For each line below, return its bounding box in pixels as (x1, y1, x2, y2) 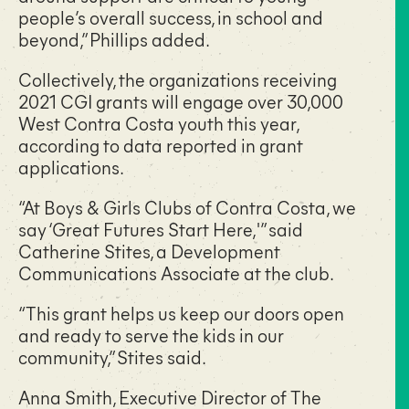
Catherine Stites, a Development (18, 237, 280, 263)
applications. (18, 153, 126, 179)
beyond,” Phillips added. (18, 26, 210, 51)
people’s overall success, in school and (18, 4, 323, 29)
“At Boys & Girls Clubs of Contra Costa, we (18, 194, 356, 219)
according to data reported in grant (18, 131, 303, 157)
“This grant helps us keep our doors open (18, 299, 344, 325)
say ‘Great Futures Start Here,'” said (18, 215, 303, 241)
